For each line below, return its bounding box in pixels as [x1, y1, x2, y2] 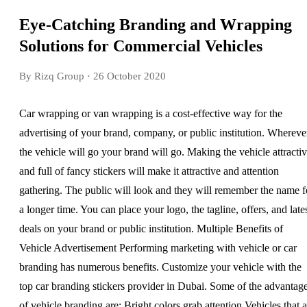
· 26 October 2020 [84, 70, 166, 82]
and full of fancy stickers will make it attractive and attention [19, 164, 279, 177]
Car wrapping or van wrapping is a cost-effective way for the [19, 107, 282, 119]
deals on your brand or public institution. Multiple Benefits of [19, 222, 283, 234]
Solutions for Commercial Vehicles [19, 36, 262, 55]
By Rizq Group [19, 70, 84, 82]
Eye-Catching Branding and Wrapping [19, 15, 292, 34]
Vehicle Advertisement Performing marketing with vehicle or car [19, 241, 297, 254]
